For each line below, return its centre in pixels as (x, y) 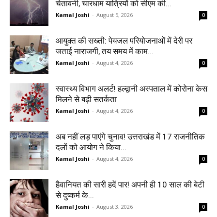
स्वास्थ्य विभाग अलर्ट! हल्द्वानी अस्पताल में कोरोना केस (132, 89)
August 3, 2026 (115, 207)
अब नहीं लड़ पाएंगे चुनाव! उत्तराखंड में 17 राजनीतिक (130, 137)
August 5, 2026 (115, 15)
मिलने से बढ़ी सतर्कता (86, 99)
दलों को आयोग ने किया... (91, 147)
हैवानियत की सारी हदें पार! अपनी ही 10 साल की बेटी (130, 185)
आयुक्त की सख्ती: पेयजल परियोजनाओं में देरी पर (124, 41)
